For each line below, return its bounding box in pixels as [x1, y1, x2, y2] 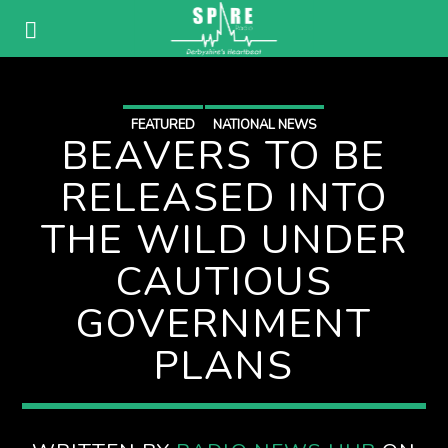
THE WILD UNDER [40, 213, 408, 267]
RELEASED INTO [60, 171, 388, 225]
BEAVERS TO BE [62, 129, 386, 183]
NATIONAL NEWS [213, 116, 316, 134]
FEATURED [131, 116, 195, 134]
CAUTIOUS [115, 255, 333, 309]
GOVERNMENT [76, 297, 372, 351]
